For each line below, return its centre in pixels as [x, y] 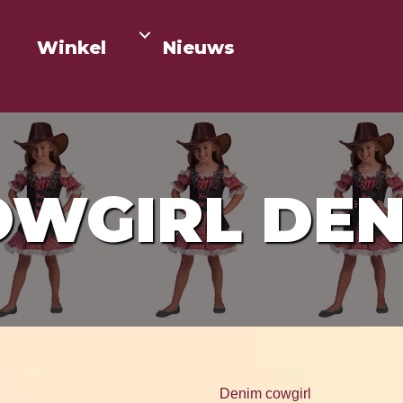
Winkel [71, 48]
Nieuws [198, 48]
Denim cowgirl [265, 394]
